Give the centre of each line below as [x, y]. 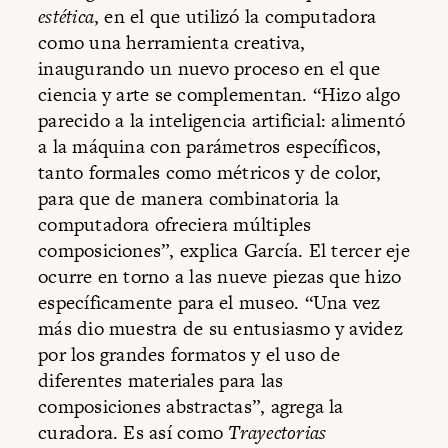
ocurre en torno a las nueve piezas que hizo [220, 276]
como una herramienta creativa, [172, 42]
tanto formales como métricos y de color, [210, 172]
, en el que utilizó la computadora [235, 16]
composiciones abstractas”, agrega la [191, 406]
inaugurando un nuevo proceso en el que [209, 68]
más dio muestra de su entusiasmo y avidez [220, 328]
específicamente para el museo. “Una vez [209, 302]
